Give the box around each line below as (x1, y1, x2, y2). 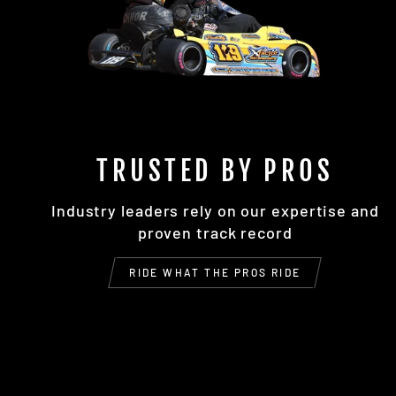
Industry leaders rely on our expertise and (50, 201, 379, 221)
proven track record (137, 223, 293, 243)
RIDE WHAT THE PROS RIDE (129, 266, 301, 279)
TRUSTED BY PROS (96, 155, 334, 188)
